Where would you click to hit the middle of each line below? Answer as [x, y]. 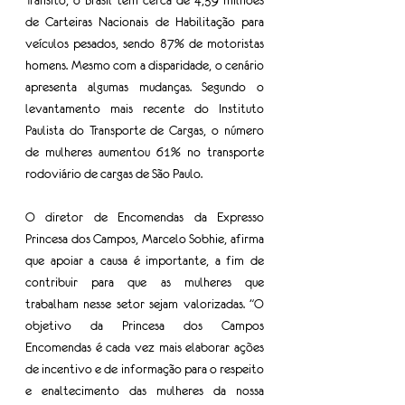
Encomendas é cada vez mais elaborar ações [145, 347]
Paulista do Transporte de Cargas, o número [145, 130]
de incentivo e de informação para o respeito [145, 369]
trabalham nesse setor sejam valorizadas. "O [145, 304]
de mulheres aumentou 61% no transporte [145, 152]
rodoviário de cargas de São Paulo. [115, 174]
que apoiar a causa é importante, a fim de [145, 260]
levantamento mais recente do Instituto [145, 108]
